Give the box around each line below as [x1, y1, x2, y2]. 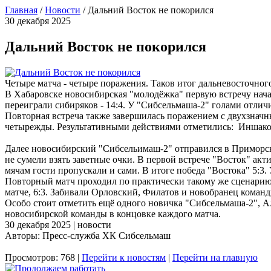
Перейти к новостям [82, 252, 166, 263]
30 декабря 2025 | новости [5, 219, 111, 230]
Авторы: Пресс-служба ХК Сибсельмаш [5, 230, 171, 241]
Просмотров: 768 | [5, 252, 82, 263]
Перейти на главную [172, 252, 258, 263]
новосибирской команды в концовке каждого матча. [5, 208, 221, 219]
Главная [5, 5, 38, 15]
